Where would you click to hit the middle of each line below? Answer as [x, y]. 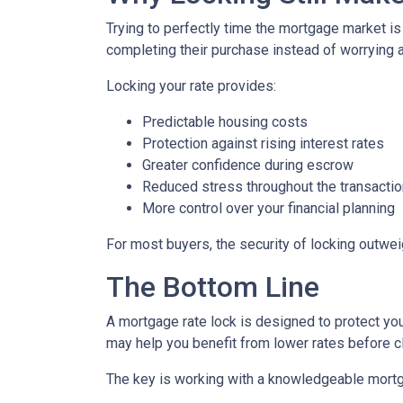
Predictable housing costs [225, 122]
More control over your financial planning [269, 208]
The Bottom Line [213, 287]
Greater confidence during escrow [248, 165]
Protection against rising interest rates [263, 143]
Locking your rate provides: [191, 86]
